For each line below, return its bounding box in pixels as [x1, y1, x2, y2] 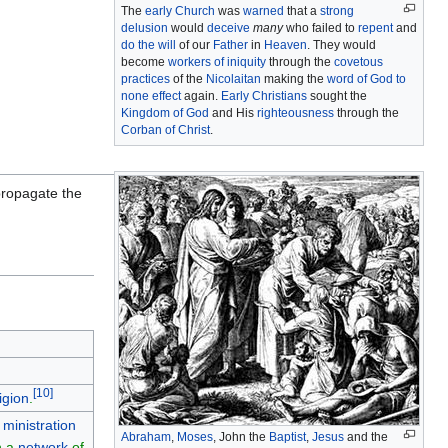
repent [358, 21, 393, 36]
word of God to [327, 72, 406, 87]
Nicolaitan [206, 72, 261, 87]
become [121, 55, 168, 70]
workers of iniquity [168, 55, 266, 70]
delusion [121, 21, 168, 36]
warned [243, 4, 284, 19]
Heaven [264, 38, 307, 53]
